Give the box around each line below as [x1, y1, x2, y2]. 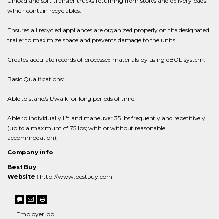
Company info [7, 149, 53, 156]
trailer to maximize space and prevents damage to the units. [7, 36, 176, 44]
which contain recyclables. [7, 7, 81, 14]
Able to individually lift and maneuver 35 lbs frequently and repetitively [7, 114, 205, 122]
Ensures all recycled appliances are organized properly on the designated [7, 26, 209, 34]
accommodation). [7, 134, 58, 141]
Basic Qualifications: [7, 75, 64, 83]
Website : [7, 173, 40, 180]
